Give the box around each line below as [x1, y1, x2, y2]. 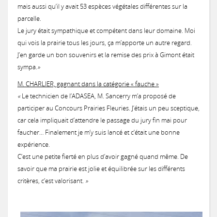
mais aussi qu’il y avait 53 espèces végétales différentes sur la [17, 2, 187, 11]
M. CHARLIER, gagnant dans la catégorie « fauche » [17, 79, 159, 88]
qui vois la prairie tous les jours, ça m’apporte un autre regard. [17, 38, 192, 47]
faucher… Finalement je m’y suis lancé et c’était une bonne [17, 128, 180, 137]
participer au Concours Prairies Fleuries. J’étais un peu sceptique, [17, 104, 200, 112]
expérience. [17, 140, 50, 149]
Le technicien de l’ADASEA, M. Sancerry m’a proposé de [22, 92, 176, 100]
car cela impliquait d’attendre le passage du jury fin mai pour [17, 116, 187, 124]
